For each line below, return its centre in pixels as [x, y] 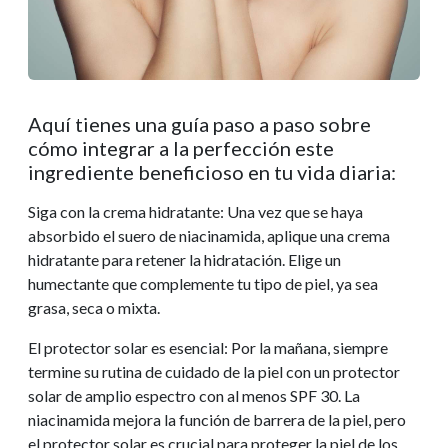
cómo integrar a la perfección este [181, 147]
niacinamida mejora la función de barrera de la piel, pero [217, 419]
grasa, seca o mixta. [94, 307]
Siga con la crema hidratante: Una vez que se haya [195, 211]
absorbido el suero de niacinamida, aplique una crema [209, 235]
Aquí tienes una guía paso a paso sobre [199, 123]
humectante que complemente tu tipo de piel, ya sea [203, 283]
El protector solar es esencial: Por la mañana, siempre [208, 347]
